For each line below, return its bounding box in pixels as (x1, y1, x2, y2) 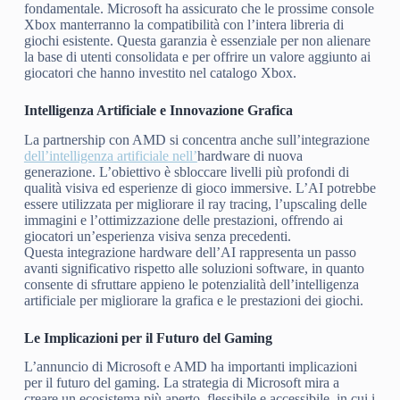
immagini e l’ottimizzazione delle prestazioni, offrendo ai (23, 212, 343, 228)
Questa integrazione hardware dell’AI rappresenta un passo (23, 244, 356, 260)
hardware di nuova (196, 147, 303, 163)
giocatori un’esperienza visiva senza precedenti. (23, 228, 291, 244)
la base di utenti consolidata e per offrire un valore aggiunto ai (23, 48, 371, 64)
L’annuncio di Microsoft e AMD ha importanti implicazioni (23, 359, 357, 375)
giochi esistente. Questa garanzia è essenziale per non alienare (23, 32, 371, 48)
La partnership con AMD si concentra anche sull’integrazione (23, 131, 370, 147)
